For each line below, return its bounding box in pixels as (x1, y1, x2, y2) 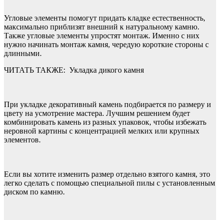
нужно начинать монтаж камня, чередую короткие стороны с (4, 40, 209, 49)
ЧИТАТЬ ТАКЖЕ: (4, 65, 65, 74)
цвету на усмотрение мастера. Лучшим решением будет (4, 109, 190, 117)
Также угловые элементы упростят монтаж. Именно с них (4, 31, 199, 40)
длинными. (4, 49, 42, 57)
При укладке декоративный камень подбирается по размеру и (4, 100, 211, 109)
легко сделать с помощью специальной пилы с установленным (4, 178, 215, 187)
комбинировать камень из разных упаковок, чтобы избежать (4, 117, 206, 126)
